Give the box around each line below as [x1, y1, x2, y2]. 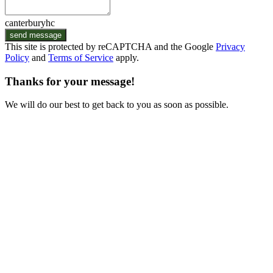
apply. [113, 52, 139, 63]
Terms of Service [48, 52, 113, 63]
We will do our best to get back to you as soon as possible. [5, 99, 229, 110]
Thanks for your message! [5, 74, 135, 88]
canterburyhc [5, 17, 55, 28]
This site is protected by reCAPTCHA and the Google [5, 41, 216, 52]
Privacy [216, 41, 245, 52]
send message [10, 30, 62, 40]
